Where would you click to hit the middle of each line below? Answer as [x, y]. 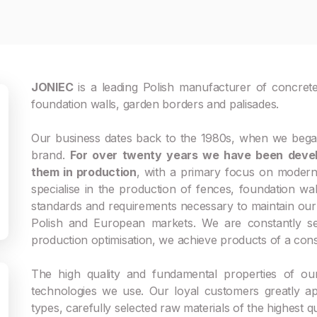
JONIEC [52, 87]
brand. [51, 155]
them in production [84, 172]
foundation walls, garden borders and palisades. [155, 104]
